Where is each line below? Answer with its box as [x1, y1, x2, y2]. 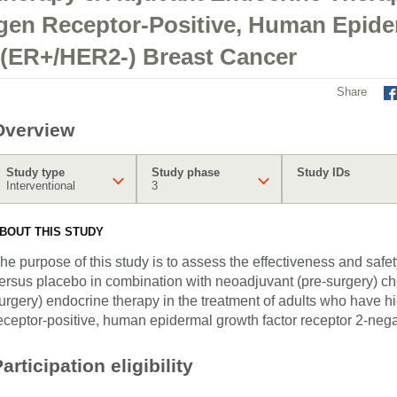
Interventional [6, 179, 75, 192]
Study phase [152, 166, 220, 179]
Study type [6, 166, 65, 179]
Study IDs [297, 166, 350, 179]
